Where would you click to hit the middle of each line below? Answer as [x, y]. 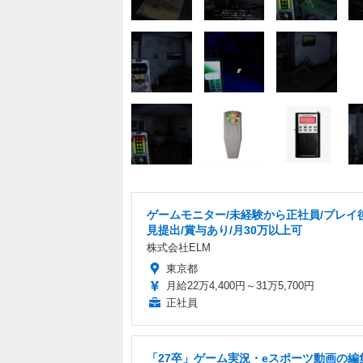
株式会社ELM [179, 248]
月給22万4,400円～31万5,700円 [240, 286]
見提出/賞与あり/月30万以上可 [224, 231]
